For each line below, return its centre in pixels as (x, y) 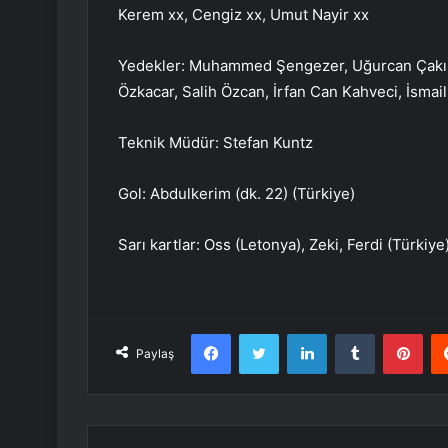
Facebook (260, 333)
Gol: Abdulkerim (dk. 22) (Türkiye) (236, 194)
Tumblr (395, 333)
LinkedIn (352, 333)
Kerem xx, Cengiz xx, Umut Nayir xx (243, 15)
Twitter (300, 333)
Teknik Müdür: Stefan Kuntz (215, 143)
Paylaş (155, 354)
